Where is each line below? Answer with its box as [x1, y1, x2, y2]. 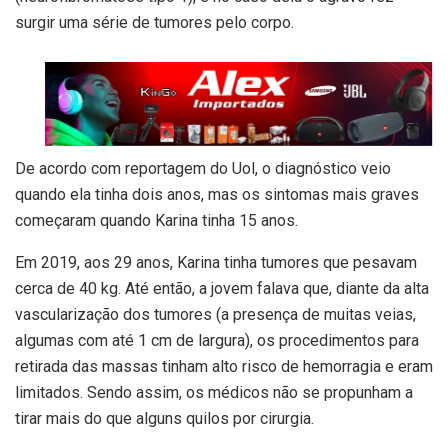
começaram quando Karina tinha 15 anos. [15, 210, 298, 230]
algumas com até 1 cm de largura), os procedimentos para [15, 330, 419, 350]
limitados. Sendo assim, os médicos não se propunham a [15, 382, 413, 402]
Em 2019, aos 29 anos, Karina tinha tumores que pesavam [15, 252, 417, 272]
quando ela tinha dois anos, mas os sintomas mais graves [15, 184, 419, 204]
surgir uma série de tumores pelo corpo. [15, 12, 294, 32]
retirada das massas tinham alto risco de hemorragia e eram [15, 356, 433, 376]
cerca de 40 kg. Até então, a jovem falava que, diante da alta [15, 278, 429, 298]
